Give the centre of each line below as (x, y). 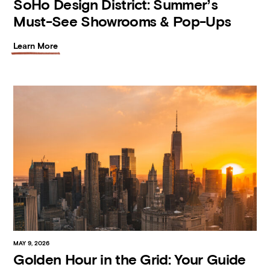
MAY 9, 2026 (32, 243)
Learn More (36, 46)
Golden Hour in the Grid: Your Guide (130, 260)
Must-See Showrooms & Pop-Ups (122, 21)
